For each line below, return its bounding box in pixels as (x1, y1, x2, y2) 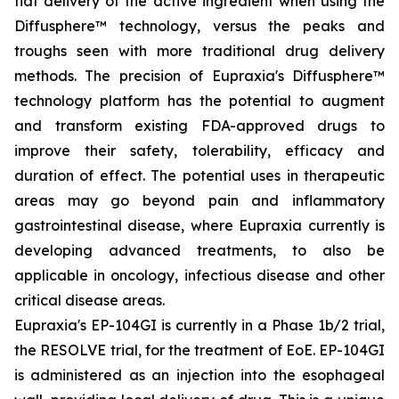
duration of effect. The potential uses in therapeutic (14, 167, 385, 184)
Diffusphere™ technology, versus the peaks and (14, 17, 385, 35)
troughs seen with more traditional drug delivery (14, 42, 385, 60)
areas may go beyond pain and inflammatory (14, 191, 385, 209)
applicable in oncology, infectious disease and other (14, 266, 385, 284)
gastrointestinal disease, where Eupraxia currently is (14, 216, 385, 234)
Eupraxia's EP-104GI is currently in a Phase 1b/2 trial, (14, 316, 385, 334)
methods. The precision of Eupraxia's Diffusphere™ (14, 67, 385, 85)
